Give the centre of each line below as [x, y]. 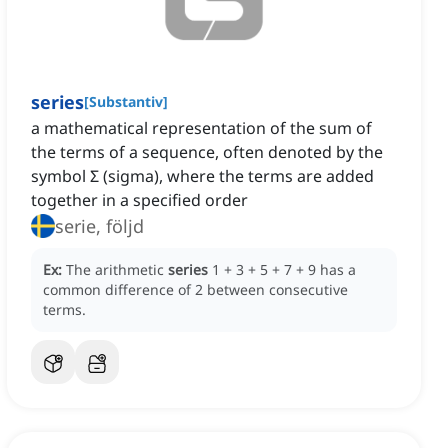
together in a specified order [139, 200]
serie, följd [99, 226]
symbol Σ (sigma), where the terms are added [202, 176]
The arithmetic [117, 270]
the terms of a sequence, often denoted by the [207, 152]
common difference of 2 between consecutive [195, 290]
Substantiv [126, 102]
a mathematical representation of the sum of [201, 128]
